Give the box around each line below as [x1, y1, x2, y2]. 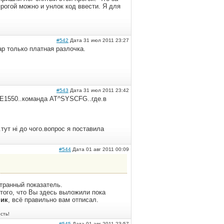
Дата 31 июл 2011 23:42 [68, 87, 129, 93]
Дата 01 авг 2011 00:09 [71, 146, 129, 152]
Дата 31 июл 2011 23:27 [68, 37, 129, 43]
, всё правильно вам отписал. [8, 196, 98, 203]
